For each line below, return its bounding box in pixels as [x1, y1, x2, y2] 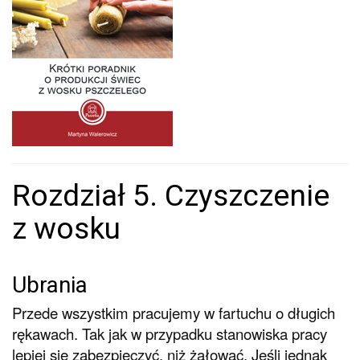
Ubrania [12, 271, 88, 298]
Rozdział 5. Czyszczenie [12, 177, 329, 213]
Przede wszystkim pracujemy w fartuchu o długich [12, 301, 335, 323]
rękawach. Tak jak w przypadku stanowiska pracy [12, 322, 327, 344]
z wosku [12, 210, 121, 246]
